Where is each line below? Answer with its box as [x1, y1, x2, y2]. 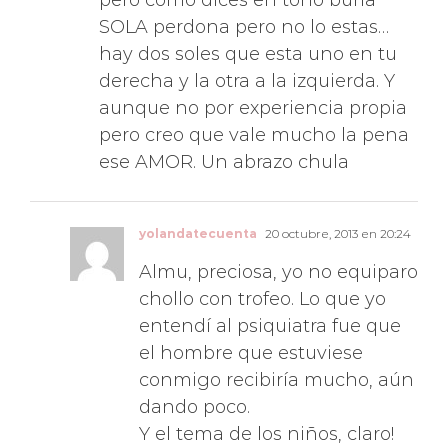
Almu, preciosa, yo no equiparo [139, 248, 418, 271]
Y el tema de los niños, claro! [139, 410, 394, 433]
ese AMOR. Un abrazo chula [99, 138, 349, 161]
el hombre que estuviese [139, 329, 363, 352]
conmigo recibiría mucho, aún [139, 356, 414, 379]
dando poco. [139, 383, 250, 406]
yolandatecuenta [139, 213, 257, 229]
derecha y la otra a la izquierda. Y [99, 57, 395, 80]
